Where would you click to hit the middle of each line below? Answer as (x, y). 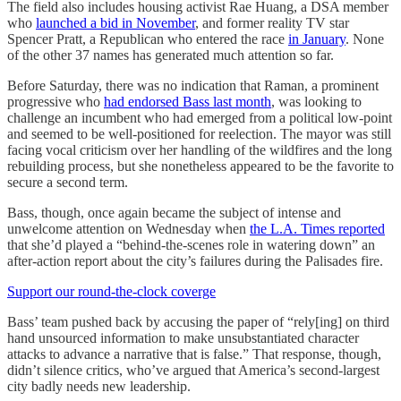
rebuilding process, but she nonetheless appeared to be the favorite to (200, 166)
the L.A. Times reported (317, 228)
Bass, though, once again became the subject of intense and (174, 212)
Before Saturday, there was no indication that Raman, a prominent (193, 85)
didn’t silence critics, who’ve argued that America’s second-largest (193, 370)
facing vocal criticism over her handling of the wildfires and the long (200, 149)
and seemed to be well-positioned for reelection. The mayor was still (199, 133)
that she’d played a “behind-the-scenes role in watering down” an (191, 244)
